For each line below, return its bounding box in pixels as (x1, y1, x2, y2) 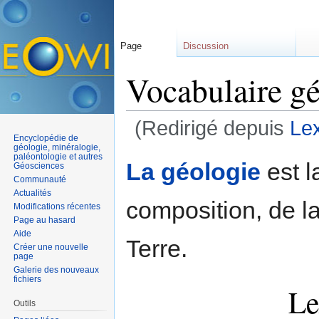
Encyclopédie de (14, 132, 79, 143)
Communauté (14, 174, 67, 184)
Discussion (183, 41, 229, 51)
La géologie (126, 157, 261, 185)
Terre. (126, 234, 187, 262)
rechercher (215, 140, 264, 152)
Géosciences (14, 160, 65, 171)
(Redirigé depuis (134, 117, 290, 140)
